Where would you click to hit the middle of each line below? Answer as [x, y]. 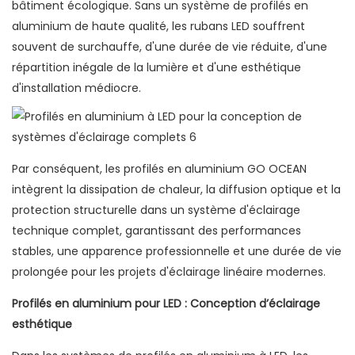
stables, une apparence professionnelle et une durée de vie [177, 252]
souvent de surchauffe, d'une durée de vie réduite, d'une [170, 47]
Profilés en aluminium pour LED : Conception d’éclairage [166, 304]
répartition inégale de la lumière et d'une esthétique [157, 68]
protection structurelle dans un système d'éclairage [156, 210]
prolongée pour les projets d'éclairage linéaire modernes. [169, 272]
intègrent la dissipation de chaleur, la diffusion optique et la [176, 190]
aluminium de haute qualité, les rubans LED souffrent [158, 27]
